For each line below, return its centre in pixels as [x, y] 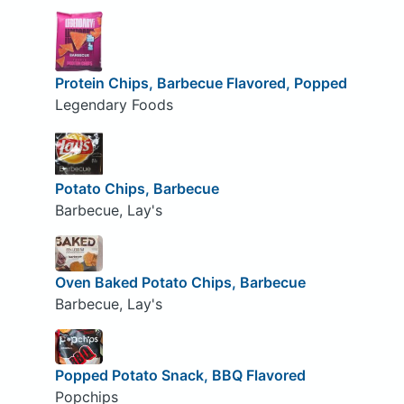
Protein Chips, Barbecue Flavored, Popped [201, 83]
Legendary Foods [114, 105]
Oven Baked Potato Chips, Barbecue [180, 282]
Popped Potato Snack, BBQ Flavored [180, 376]
